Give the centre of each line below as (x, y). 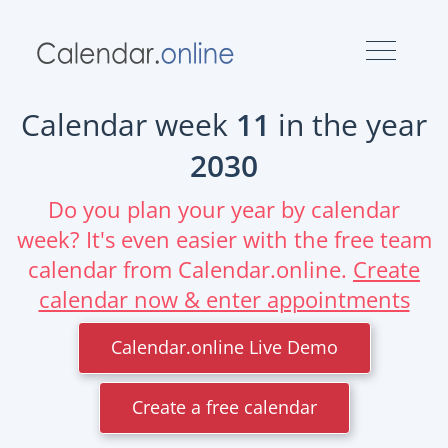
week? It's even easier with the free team (224, 239)
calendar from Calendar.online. (190, 269)
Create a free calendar (224, 407)
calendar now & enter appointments (224, 299)
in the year (348, 124)
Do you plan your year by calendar (224, 209)
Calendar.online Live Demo (224, 347)
